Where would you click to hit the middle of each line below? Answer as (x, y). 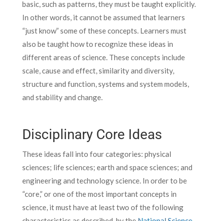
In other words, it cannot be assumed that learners (103, 17)
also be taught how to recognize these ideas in (97, 44)
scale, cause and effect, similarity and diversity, (98, 70)
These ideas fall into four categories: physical (96, 154)
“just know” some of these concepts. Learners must (104, 30)
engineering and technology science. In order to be (104, 180)
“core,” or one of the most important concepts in (99, 194)
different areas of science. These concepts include (103, 57)
